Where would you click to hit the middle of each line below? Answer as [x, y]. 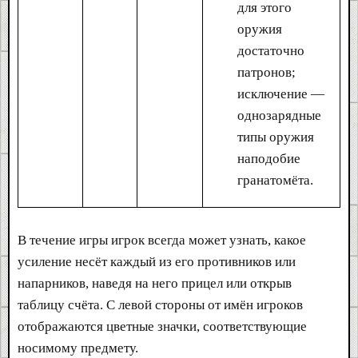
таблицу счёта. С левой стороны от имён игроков [160, 304]
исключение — [281, 93]
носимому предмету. [78, 348]
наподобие [269, 158]
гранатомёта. [275, 180]
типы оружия [276, 137]
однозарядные [279, 115]
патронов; [267, 72]
